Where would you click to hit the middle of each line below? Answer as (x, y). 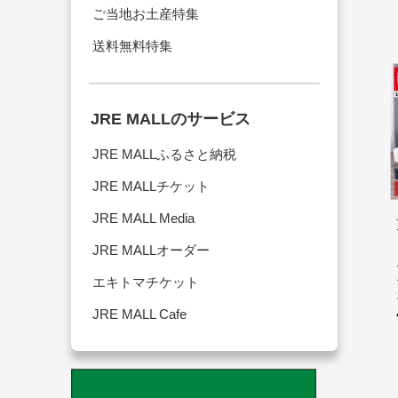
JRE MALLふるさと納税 (164, 155)
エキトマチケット (146, 283)
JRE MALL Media (143, 219)
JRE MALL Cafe (139, 314)
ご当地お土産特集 (146, 14)
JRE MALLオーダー (151, 251)
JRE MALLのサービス (171, 119)
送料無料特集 (132, 46)
